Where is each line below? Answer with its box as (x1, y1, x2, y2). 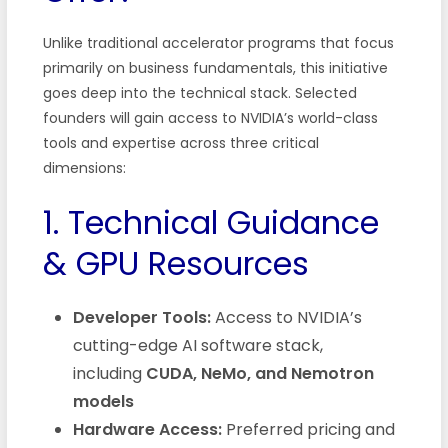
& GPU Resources (42, 240, 309, 286)
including (72, 361, 146, 385)
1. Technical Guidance (42, 199, 379, 245)
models (72, 389, 134, 413)
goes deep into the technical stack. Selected (42, 82, 357, 103)
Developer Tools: (72, 305, 211, 329)
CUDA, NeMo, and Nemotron (145, 361, 374, 385)
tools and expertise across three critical (42, 132, 319, 153)
